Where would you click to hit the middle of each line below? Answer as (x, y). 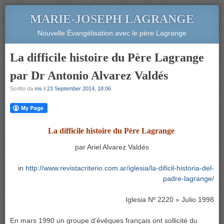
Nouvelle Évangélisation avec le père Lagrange (112, 33)
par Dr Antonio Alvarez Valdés (89, 75)
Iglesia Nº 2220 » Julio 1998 (170, 199)
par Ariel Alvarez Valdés (112, 147)
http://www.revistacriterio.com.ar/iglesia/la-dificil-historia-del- (120, 168)
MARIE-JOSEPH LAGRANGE (112, 19)
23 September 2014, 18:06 (79, 88)
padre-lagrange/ (188, 178)
